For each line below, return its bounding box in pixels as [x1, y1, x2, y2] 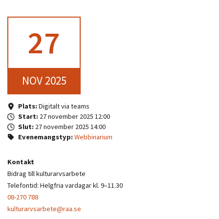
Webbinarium [74, 132, 112, 141]
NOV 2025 [22, 73, 66, 88]
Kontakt [7, 157, 34, 167]
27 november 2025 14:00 [35, 122, 106, 131]
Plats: [18, 101, 37, 110]
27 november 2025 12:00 [39, 111, 110, 121]
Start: [18, 111, 38, 121]
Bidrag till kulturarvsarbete [7, 169, 86, 178]
